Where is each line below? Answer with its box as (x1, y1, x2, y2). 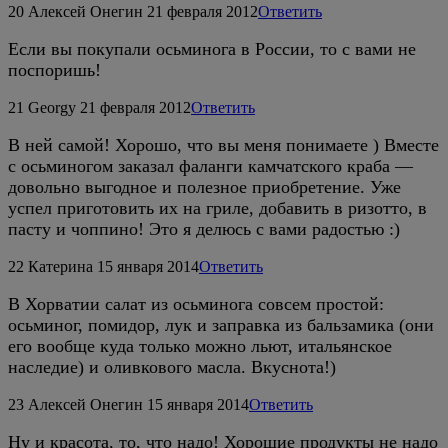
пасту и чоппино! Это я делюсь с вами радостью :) (8, 218, 400, 239)
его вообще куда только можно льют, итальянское (8, 335, 392, 356)
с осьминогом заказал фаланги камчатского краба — (8, 155, 413, 176)
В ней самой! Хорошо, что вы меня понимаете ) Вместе (8, 134, 439, 155)
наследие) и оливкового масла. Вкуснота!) (8, 356, 336, 377)
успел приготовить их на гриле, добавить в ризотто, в (8, 197, 427, 218)
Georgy (28, 98, 76, 116)
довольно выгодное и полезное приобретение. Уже (8, 176, 401, 197)
